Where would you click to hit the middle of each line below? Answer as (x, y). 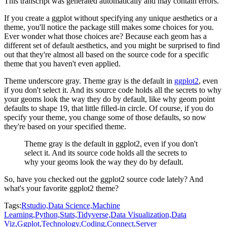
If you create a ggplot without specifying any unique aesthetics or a (111, 18)
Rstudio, (35, 205)
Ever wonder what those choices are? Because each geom (96, 36)
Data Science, (70, 205)
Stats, (68, 214)
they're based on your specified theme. (65, 126)
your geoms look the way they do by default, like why (90, 99)
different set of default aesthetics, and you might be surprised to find (112, 45)
